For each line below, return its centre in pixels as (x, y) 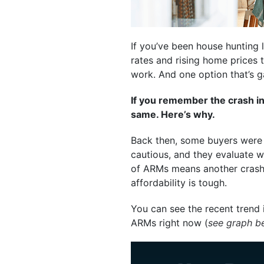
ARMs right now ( (169, 223)
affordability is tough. (180, 183)
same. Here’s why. (173, 114)
